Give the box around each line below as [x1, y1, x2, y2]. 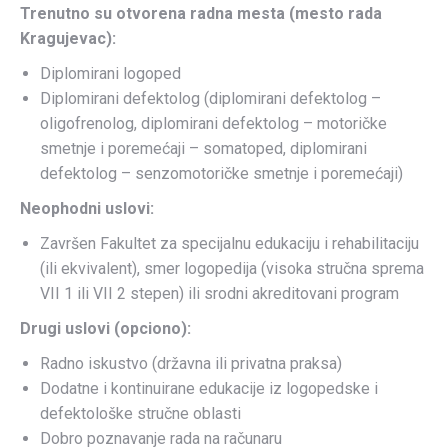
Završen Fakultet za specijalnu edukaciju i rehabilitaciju [40, 234, 419, 253]
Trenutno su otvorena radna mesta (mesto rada [20, 4, 382, 23]
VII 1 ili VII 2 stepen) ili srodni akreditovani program [40, 284, 399, 303]
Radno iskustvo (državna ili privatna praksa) [40, 354, 342, 373]
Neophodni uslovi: [20, 199, 158, 218]
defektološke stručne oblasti [40, 404, 241, 423]
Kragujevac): [20, 29, 120, 48]
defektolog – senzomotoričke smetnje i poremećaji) [40, 164, 403, 183]
